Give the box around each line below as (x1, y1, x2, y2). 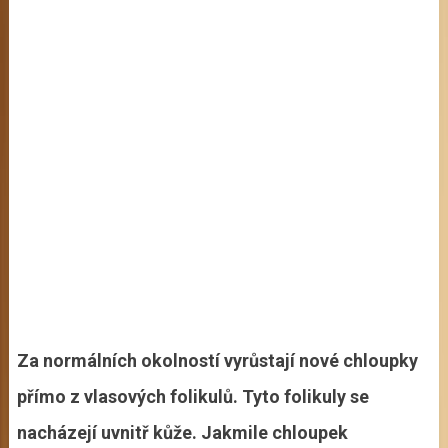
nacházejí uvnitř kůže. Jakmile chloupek (16, 421, 348, 443)
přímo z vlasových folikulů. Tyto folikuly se (16, 385, 369, 407)
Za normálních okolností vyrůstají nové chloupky (16, 349, 418, 371)
